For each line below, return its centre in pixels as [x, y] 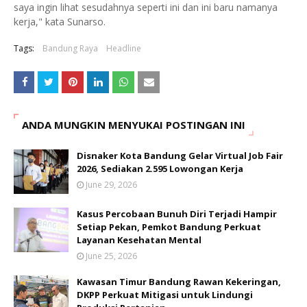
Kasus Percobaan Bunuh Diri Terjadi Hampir [177, 213]
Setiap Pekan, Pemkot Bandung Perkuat [169, 226]
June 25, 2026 [111, 256]
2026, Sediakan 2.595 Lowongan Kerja [160, 168]
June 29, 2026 [111, 184]
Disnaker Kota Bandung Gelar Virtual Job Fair [180, 155]
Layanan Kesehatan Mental [139, 240]
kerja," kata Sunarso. [60, 21]
